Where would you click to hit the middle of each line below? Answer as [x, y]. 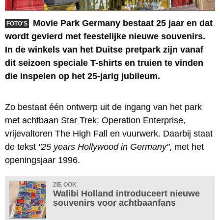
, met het [187, 147]
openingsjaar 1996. [42, 160]
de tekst [22, 147]
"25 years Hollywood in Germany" [104, 147]
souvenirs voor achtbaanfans [114, 203]
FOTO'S [17, 23]
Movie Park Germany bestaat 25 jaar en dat [123, 23]
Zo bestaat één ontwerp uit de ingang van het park [103, 107]
